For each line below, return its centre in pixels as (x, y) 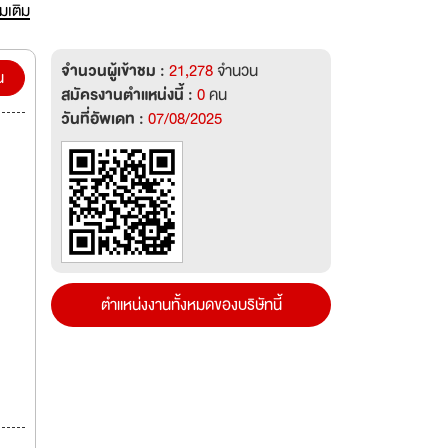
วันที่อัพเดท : (104, 119)
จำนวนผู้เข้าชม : (115, 71)
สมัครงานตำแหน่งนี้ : (129, 95)
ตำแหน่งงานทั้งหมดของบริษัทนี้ (191, 305)
